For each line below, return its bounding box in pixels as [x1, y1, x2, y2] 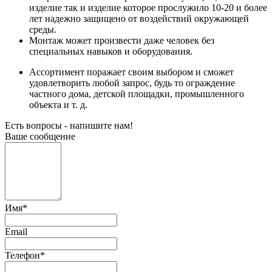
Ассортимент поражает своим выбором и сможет [29, 66, 234, 77]
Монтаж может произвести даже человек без [29, 35, 214, 46]
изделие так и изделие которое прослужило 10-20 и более [29, 2, 267, 13]
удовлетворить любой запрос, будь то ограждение [29, 77, 235, 88]
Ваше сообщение [5, 131, 75, 141]
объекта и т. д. [29, 99, 87, 110]
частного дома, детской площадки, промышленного [29, 88, 244, 99]
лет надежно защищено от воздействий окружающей [29, 13, 249, 24]
